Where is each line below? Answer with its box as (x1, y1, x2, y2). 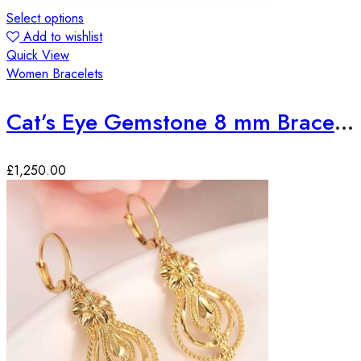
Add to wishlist (23, 27, 102, 46)
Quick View (6, 45, 69, 64)
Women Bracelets (6, 64, 103, 83)
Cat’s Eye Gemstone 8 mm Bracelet (334, 105, 354, 139)
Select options (6, 8, 84, 27)
